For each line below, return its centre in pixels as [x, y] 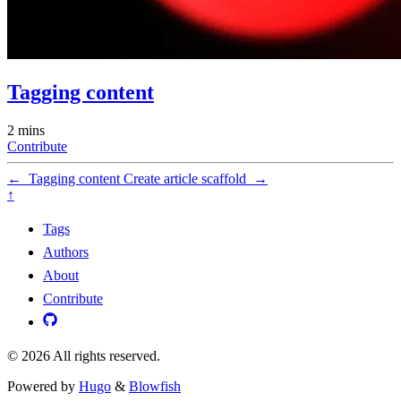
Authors [66, 252]
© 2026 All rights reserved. [84, 355]
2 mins [26, 130]
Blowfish [155, 386]
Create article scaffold [188, 178]
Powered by [43, 386]
